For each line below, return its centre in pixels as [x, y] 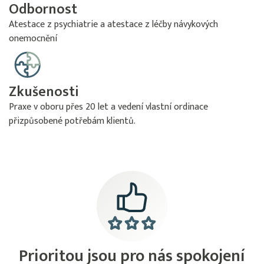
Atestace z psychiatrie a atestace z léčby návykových [113, 24]
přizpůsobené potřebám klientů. [72, 121]
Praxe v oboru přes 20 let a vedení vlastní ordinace [108, 107]
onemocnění [33, 39]
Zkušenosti [44, 92]
